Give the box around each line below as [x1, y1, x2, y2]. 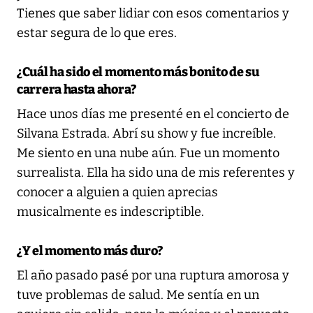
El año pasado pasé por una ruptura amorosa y [17, 267, 289, 283]
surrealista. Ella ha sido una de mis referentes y [17, 164, 295, 180]
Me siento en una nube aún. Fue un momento [17, 145, 279, 161]
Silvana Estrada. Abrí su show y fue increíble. [17, 125, 276, 141]
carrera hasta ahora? [17, 81, 136, 97]
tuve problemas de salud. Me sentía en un [17, 286, 259, 303]
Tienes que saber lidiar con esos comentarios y [17, 5, 289, 21]
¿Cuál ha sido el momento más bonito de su [17, 64, 259, 80]
